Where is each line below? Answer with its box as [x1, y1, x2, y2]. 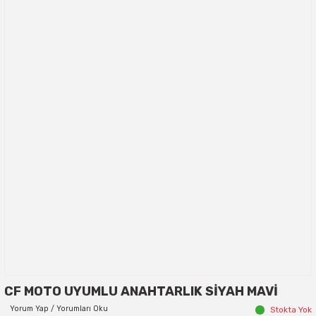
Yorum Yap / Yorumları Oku [10, 304, 108, 313]
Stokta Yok [270, 305, 312, 315]
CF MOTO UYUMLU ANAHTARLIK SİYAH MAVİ [4, 284, 278, 299]
